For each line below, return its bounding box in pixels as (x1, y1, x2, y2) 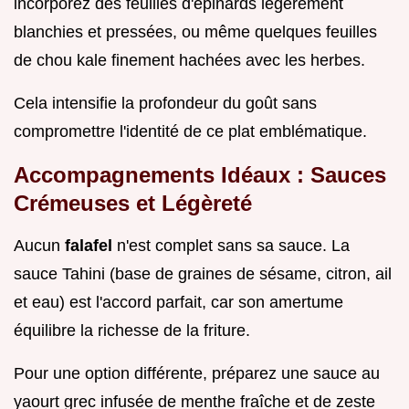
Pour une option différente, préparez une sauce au (14, 363, 380, 383)
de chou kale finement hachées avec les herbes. (14, 50, 365, 69)
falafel (65, 236, 117, 255)
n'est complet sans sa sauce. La (117, 236, 350, 255)
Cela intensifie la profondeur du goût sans (14, 93, 317, 112)
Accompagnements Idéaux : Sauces (14, 162, 386, 187)
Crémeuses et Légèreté (14, 190, 252, 215)
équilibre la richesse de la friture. (14, 320, 250, 340)
